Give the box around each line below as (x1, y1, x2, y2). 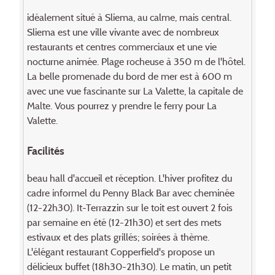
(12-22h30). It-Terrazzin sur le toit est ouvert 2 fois (26, 201, 233, 214)
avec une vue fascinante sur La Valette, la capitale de (26, 84, 243, 97)
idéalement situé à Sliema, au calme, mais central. (26, 10, 231, 23)
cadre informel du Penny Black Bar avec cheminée (26, 186, 234, 199)
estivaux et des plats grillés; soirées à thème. (26, 230, 209, 243)
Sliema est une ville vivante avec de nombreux (26, 25, 219, 38)
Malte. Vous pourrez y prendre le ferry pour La (26, 99, 217, 112)
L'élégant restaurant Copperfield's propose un (26, 245, 215, 258)
